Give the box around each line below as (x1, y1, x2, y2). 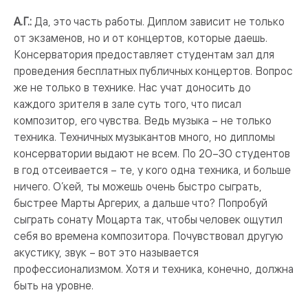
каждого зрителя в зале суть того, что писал (14, 97, 241, 111)
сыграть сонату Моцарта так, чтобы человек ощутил (14, 212, 283, 226)
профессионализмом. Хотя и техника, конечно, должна (14, 262, 294, 276)
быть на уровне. (14, 278, 93, 292)
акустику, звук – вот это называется (14, 245, 199, 259)
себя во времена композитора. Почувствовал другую (14, 229, 283, 243)
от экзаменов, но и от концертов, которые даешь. (14, 31, 267, 45)
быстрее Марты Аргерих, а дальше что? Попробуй (14, 196, 267, 210)
